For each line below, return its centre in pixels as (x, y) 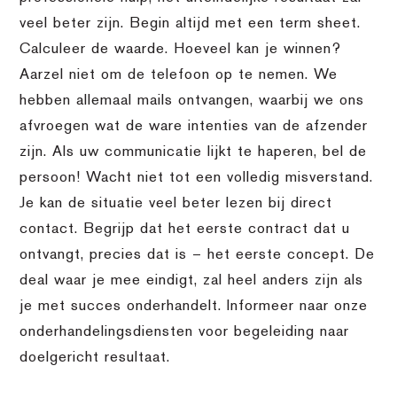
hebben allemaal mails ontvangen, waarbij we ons (192, 101)
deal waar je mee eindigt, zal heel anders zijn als (192, 280)
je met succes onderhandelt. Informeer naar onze (194, 306)
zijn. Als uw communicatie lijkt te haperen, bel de (194, 152)
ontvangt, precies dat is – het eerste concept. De (198, 255)
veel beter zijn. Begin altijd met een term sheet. (191, 23)
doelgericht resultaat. (95, 358)
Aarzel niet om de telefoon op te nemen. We (179, 75)
